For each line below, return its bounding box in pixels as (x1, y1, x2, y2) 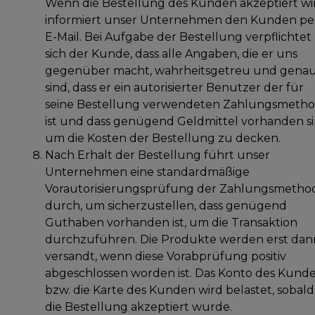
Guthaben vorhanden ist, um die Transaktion (45, 215, 297, 229)
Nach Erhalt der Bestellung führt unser (45, 148, 270, 162)
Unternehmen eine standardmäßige (45, 165, 250, 179)
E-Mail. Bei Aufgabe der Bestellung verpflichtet (45, 30, 311, 44)
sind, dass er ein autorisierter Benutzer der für (45, 80, 304, 94)
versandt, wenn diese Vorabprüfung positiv (45, 249, 286, 263)
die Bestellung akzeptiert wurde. (45, 300, 232, 314)
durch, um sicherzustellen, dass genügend (45, 198, 287, 212)
